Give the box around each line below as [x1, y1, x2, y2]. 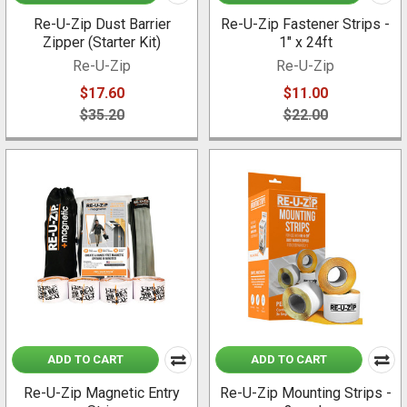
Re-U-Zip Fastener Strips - [221, 15, 390, 34]
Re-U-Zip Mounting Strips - [219, 384, 392, 402]
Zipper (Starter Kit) [43, 34, 161, 52]
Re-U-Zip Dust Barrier [33, 15, 171, 34]
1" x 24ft [278, 34, 333, 52]
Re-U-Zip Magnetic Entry [24, 384, 180, 402]
